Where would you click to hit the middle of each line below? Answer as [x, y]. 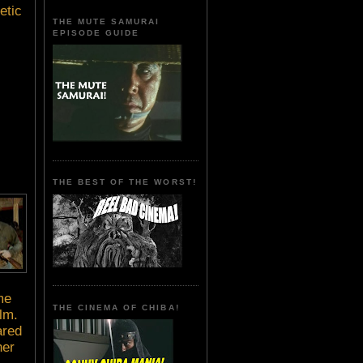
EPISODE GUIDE [96, 32]
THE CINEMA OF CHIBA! [116, 307]
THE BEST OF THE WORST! [125, 182]
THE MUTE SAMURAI [107, 21]
